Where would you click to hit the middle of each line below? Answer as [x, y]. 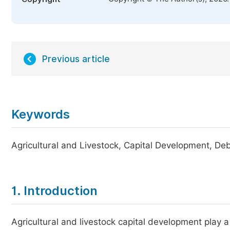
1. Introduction [54, 191]
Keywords [41, 114]
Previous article [76, 59]
